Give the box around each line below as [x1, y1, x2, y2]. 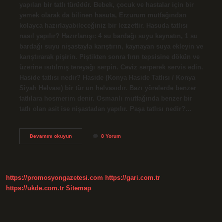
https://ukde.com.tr [6, 184, 64, 192]
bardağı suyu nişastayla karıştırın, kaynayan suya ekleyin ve [19, 42, 203, 50]
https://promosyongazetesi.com [6, 174, 103, 182]
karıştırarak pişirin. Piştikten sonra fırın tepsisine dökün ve [19, 53, 200, 60]
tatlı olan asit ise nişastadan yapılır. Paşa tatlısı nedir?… [19, 105, 192, 112]
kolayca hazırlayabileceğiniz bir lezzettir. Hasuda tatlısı [19, 21, 188, 29]
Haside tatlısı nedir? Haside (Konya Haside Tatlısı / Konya [19, 73, 195, 81]
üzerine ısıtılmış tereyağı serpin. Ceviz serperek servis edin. [19, 63, 203, 71]
